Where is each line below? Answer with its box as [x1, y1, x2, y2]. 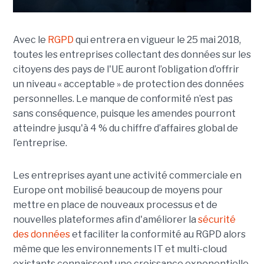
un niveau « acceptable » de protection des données [12, 78, 244, 90]
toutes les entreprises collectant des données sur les [12, 49, 251, 61]
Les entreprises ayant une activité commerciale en [12, 170, 242, 181]
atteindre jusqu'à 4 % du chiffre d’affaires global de [12, 123, 238, 134]
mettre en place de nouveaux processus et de [12, 199, 217, 211]
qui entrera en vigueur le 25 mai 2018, [73, 34, 241, 46]
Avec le [12, 34, 48, 46]
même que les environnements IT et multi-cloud [12, 243, 227, 255]
